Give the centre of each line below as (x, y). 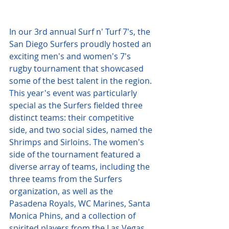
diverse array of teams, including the (81, 167)
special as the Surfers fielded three (77, 106)
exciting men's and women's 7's (71, 56)
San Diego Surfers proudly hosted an (81, 44)
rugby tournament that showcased (77, 69)
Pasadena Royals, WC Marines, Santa (81, 204)
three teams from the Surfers (67, 179)
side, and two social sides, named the (82, 130)
